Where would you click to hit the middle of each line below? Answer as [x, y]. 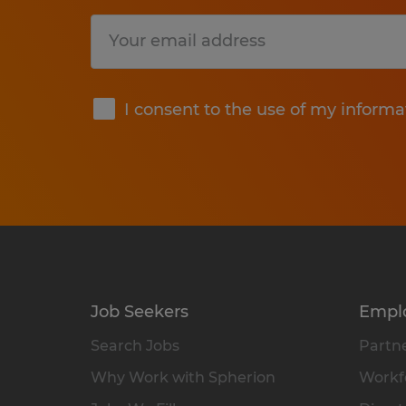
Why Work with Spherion [183, 377]
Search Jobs [135, 345]
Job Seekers [140, 311]
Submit [329, 68]
